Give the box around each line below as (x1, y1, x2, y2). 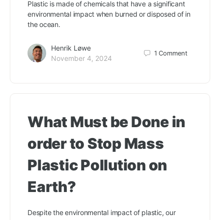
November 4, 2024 (51, 54, 112, 62)
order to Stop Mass (27, 135, 164, 152)
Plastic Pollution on (27, 156, 167, 174)
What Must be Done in (27, 113, 186, 131)
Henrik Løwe (51, 44, 91, 52)
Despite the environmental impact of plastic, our (27, 208, 176, 217)
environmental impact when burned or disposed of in (27, 10, 191, 18)
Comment (159, 49, 188, 57)
